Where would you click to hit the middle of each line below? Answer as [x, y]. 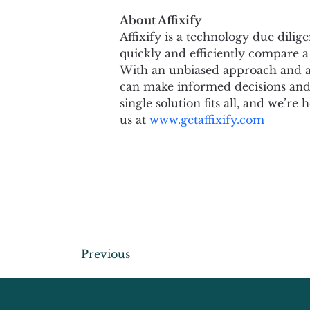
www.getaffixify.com [207, 120]
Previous [106, 254]
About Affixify [160, 20]
